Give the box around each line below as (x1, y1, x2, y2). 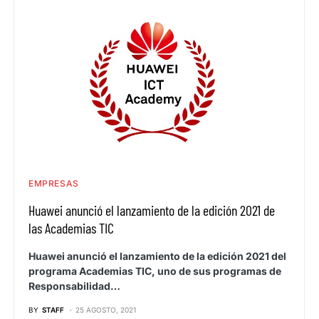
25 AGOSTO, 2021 (75, 305, 137, 314)
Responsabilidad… (28, 279, 120, 292)
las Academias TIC (28, 219, 114, 236)
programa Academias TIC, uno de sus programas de (28, 264, 281, 277)
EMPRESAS (28, 177, 79, 189)
